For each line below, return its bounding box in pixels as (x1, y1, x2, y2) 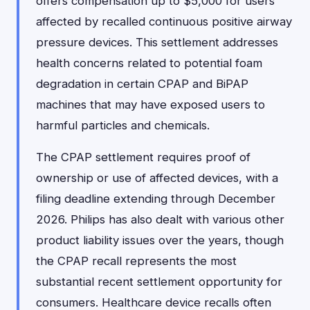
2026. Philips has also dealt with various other (36, 212, 284, 226)
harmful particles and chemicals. (36, 118, 210, 132)
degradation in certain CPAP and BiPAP (36, 77, 248, 91)
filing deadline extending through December (36, 192, 275, 206)
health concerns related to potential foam (36, 56, 262, 70)
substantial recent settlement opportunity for (36, 275, 282, 289)
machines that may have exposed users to (36, 98, 265, 111)
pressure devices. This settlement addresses (36, 35, 278, 49)
